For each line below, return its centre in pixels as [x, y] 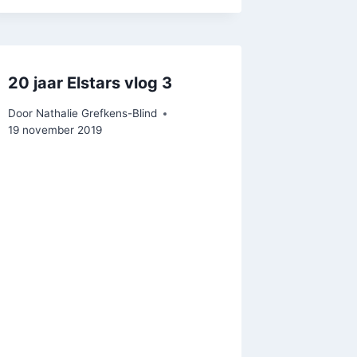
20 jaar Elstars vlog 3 [90, 82]
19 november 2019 [55, 130]
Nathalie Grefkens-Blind [96, 114]
